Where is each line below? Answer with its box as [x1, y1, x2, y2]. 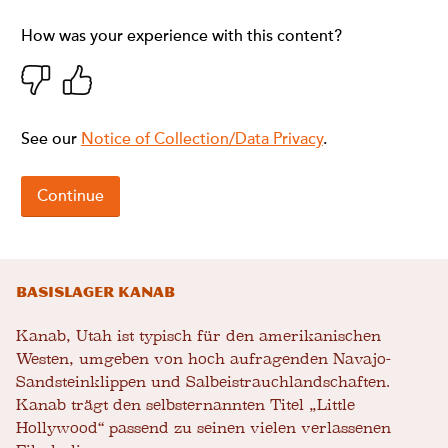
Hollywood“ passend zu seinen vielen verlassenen [16, 418, 391, 437]
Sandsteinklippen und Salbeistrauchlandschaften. [16, 372, 390, 391]
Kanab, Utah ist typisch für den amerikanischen [16, 326, 381, 345]
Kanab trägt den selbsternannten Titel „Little [16, 395, 355, 414]
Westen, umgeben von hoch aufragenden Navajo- [16, 349, 391, 368]
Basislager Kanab [16, 283, 175, 301]
